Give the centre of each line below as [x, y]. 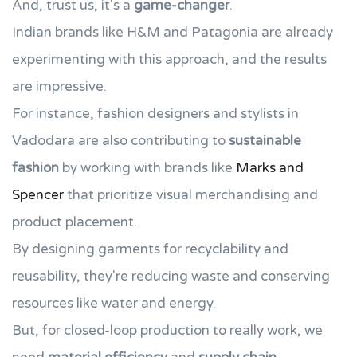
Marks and [270, 168]
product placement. [75, 222]
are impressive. [59, 86]
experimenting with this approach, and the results [169, 59]
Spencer [38, 195]
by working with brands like [147, 168]
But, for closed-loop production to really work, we [167, 330]
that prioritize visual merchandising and [191, 195]
